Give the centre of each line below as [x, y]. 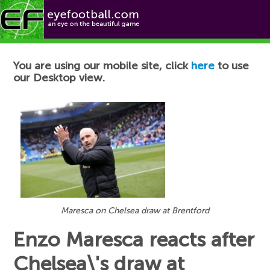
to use [232, 66]
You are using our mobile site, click [102, 66]
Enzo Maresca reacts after [134, 240]
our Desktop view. [59, 78]
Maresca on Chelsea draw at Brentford [135, 211]
